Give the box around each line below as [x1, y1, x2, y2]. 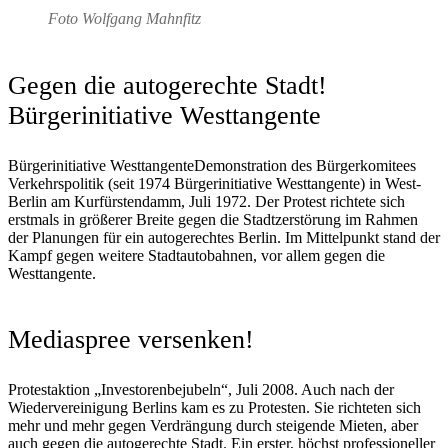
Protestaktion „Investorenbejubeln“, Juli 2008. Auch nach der [8, 381, 394, 399]
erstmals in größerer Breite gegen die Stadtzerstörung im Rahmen [8, 210, 418, 228]
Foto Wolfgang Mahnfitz [48, 10, 201, 28]
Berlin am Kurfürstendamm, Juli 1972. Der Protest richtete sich [8, 192, 405, 210]
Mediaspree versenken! [8, 325, 254, 355]
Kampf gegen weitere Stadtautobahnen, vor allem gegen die [8, 246, 385, 264]
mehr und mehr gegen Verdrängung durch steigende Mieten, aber [8, 417, 418, 435]
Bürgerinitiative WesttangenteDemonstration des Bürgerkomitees [8, 156, 416, 174]
